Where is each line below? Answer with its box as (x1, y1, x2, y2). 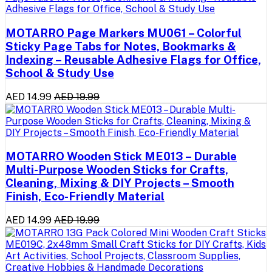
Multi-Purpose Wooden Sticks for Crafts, (5, 163, 228, 177)
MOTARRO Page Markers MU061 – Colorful (5, 25, 242, 39)
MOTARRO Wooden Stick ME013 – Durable (5, 149, 237, 163)
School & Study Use (5, 66, 114, 80)
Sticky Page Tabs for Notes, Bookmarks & (5, 39, 236, 53)
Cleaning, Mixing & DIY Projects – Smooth (5, 176, 234, 190)
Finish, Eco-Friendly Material (5, 189, 165, 203)
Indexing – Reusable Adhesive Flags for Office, (5, 52, 261, 66)
